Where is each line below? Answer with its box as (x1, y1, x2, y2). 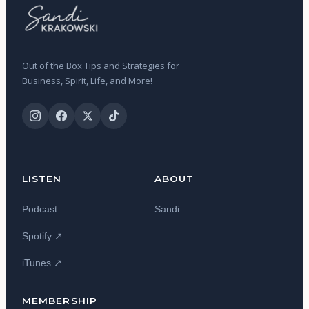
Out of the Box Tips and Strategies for (22, 59, 179, 72)
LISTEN (22, 173, 62, 185)
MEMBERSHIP (22, 295, 97, 307)
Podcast (22, 204, 57, 215)
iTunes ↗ (22, 258, 62, 269)
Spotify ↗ (22, 231, 63, 242)
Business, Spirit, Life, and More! (22, 74, 152, 87)
